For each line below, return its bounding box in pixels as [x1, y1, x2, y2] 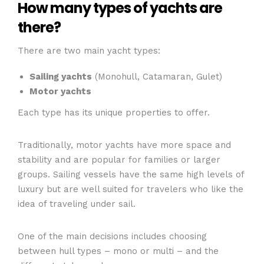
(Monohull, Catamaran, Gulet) [92, 71, 228, 82]
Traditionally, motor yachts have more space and [18, 139, 231, 150]
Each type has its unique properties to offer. [18, 107, 210, 118]
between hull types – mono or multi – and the [18, 245, 219, 256]
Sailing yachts [29, 71, 92, 82]
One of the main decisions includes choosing [18, 230, 207, 242]
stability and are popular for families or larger [18, 154, 220, 165]
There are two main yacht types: [18, 45, 163, 56]
